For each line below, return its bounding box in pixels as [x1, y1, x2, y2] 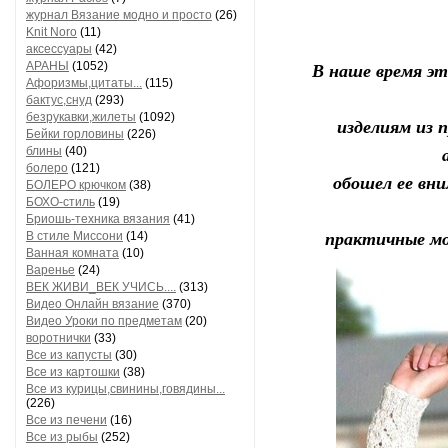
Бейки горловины [26, 127, 124, 141]
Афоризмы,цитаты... [26, 76, 142, 90]
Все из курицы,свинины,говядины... [26, 382, 225, 396]
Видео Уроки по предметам [26, 314, 182, 328]
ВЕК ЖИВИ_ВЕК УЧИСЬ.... [26, 280, 176, 294]
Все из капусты [26, 348, 112, 362]
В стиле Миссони [26, 229, 123, 243]
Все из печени [26, 413, 107, 427]
